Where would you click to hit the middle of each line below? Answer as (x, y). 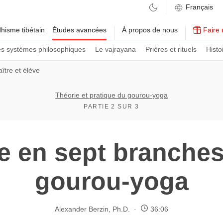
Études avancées (79, 30)
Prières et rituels (171, 49)
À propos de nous (150, 30)
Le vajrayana (115, 49)
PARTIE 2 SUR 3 (111, 107)
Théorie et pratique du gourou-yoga (111, 95)
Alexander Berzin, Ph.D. (92, 209)
